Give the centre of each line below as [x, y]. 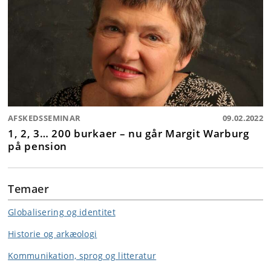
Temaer [29, 188]
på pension [38, 145]
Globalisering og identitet [62, 212]
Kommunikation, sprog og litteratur [82, 255]
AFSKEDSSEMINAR [44, 118]
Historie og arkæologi [53, 233]
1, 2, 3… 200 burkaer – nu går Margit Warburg [129, 133]
